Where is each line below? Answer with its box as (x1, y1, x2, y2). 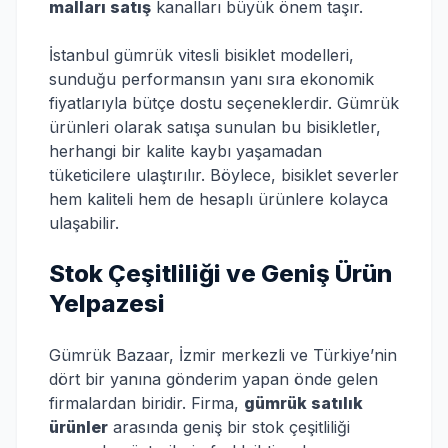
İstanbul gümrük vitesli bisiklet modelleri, (49, 45, 354, 65)
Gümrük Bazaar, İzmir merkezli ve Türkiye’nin (49, 345, 397, 365)
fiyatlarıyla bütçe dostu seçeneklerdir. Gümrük (49, 93, 399, 113)
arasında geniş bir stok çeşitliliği (108, 417, 350, 437)
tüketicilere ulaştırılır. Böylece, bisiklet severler (49, 165, 399, 185)
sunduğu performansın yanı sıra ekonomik (49, 69, 374, 89)
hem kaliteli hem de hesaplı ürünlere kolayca (49, 189, 388, 209)
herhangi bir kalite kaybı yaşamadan (49, 141, 322, 161)
